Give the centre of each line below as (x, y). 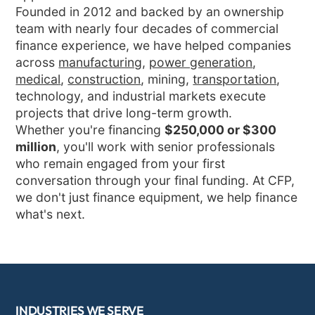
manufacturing (101, 62)
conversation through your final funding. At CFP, (155, 180)
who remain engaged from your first (121, 163)
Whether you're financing (90, 129)
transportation (235, 79)
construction (104, 79)
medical (38, 79)
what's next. (51, 214)
